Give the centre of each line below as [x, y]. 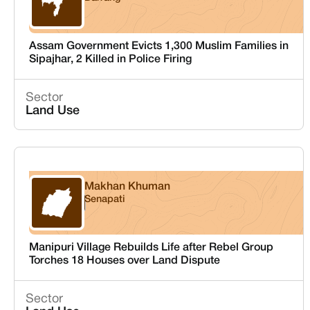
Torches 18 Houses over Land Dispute [124, 261]
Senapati [104, 200]
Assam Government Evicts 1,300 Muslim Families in [158, 46]
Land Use [53, 111]
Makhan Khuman [127, 187]
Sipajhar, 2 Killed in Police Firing [110, 60]
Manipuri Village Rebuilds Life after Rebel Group [151, 248]
